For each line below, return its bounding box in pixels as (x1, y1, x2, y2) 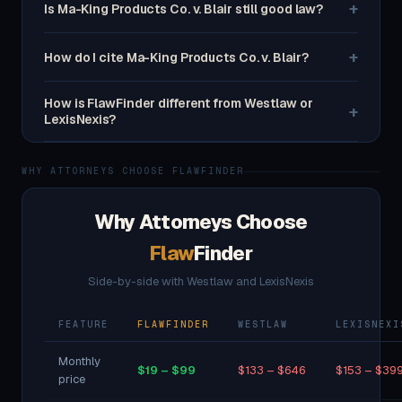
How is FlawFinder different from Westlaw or (44, 95, 313, 111)
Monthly (58, 354, 100, 369)
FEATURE (58, 319, 109, 330)
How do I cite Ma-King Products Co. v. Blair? (44, 48, 309, 66)
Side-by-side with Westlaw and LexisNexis (88, 274, 314, 289)
